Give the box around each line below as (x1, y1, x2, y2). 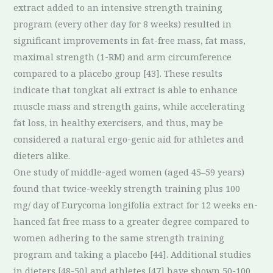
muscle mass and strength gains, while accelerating (13, 100, 246, 113)
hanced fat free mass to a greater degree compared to (13, 215, 250, 228)
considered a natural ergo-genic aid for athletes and (13, 133, 244, 146)
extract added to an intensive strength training (13, 1, 223, 14)
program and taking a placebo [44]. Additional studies (13, 248, 252, 261)
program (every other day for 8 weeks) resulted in (13, 18, 232, 30)
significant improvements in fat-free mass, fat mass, (13, 34, 246, 47)
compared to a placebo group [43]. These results (13, 67, 223, 80)
